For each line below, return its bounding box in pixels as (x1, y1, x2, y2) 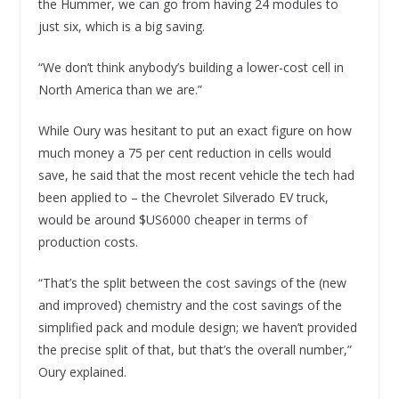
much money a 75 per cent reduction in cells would (37, 143, 331, 161)
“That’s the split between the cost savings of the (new (37, 273, 346, 291)
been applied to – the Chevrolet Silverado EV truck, (37, 188, 329, 206)
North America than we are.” (37, 80, 202, 98)
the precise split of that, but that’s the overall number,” (37, 340, 352, 358)
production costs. (37, 232, 138, 250)
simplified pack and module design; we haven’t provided (37, 318, 357, 336)
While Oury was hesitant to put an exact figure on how (37, 121, 352, 139)
